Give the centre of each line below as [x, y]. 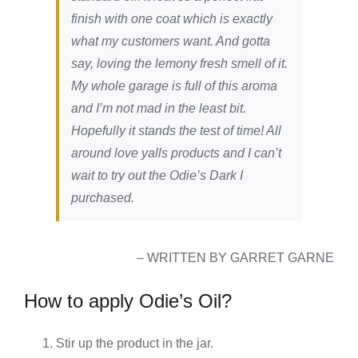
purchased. [102, 198]
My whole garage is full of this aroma [174, 86]
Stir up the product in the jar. [134, 344]
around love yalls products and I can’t [176, 153]
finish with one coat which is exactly [171, 19]
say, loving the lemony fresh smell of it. [179, 64]
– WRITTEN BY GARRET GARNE [236, 258]
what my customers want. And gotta [170, 42]
